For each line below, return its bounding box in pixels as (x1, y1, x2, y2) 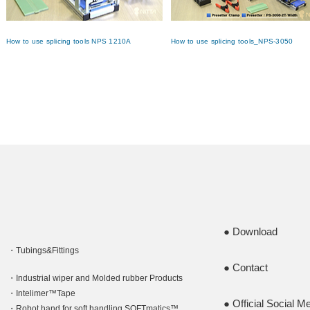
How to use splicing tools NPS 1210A (6, 37, 131, 46)
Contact (232, 262, 268, 274)
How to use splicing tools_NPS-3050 (170, 37, 293, 46)
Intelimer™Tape (15, 289, 75, 299)
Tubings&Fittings (15, 246, 79, 256)
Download (232, 226, 277, 238)
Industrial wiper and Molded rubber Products (15, 273, 183, 284)
